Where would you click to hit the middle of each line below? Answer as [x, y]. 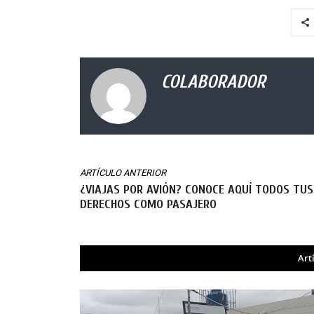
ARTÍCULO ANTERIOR [123, 172]
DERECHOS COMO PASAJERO [148, 204]
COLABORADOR [213, 82]
